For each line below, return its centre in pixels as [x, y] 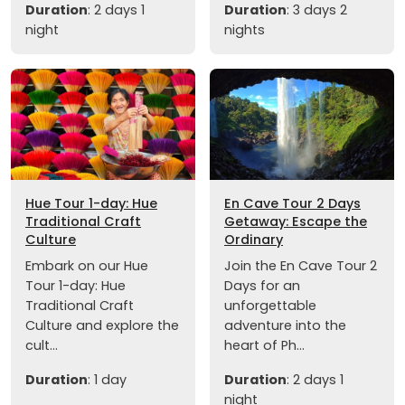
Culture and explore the [102, 325]
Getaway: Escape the [296, 221]
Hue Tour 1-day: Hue [91, 203]
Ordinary [254, 239]
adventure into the [285, 325]
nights [245, 30]
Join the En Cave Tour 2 [301, 265]
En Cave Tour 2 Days [292, 203]
